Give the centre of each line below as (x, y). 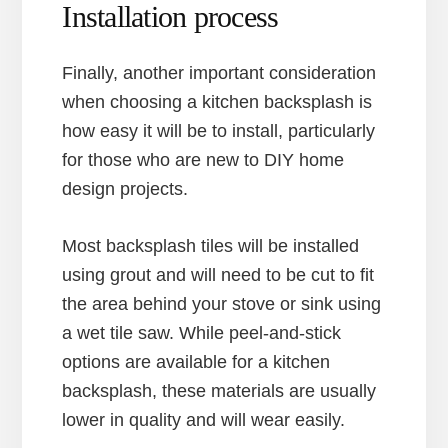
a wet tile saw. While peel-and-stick (202, 332)
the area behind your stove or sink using (222, 303)
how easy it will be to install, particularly (219, 130)
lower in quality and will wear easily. (204, 419)
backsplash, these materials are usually (219, 390)
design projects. (125, 188)
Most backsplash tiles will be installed (211, 245)
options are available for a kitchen (196, 361)
